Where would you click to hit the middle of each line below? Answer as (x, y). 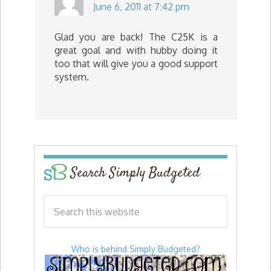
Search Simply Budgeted (135, 173)
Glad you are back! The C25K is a (136, 37)
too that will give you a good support (136, 64)
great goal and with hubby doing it (136, 50)
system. (72, 77)
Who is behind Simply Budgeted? (135, 249)
